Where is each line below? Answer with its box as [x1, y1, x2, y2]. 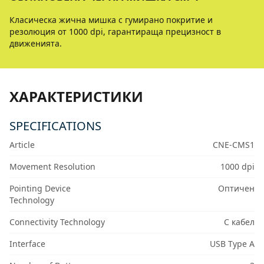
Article [9, 139, 35, 150]
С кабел [223, 216, 255, 227]
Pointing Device [9, 183, 71, 194]
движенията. [9, 38, 62, 49]
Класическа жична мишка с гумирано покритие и [9, 14, 213, 25]
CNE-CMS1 [212, 139, 255, 150]
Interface [9, 238, 45, 249]
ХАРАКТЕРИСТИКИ [9, 87, 143, 106]
